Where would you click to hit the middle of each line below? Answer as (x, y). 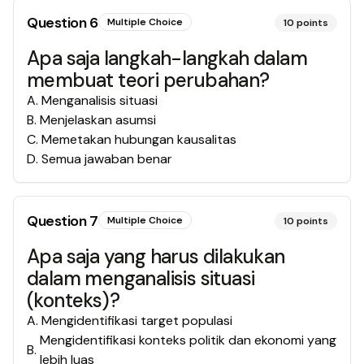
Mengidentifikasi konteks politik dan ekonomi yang (188, 340)
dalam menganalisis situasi (141, 278)
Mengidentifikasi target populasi (137, 321)
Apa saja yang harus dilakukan (156, 256)
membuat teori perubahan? (148, 80)
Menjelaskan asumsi (98, 120)
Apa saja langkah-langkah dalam (167, 58)
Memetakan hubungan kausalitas (139, 139)
